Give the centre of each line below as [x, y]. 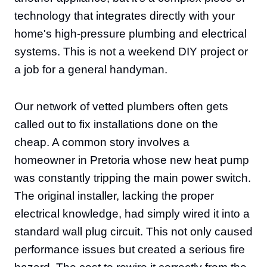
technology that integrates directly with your [125, 16]
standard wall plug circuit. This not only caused [133, 232]
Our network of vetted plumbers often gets [121, 106]
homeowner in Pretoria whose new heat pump [132, 160]
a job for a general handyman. [91, 69]
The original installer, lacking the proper [114, 196]
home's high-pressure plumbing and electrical [131, 34]
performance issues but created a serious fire [130, 249]
